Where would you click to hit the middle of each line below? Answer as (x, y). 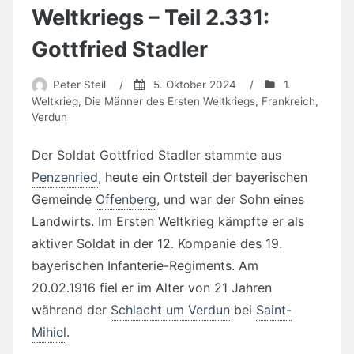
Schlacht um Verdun (170, 309)
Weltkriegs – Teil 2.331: (151, 17)
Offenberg (126, 199)
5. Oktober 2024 (194, 84)
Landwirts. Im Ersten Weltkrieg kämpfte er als (168, 221)
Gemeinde (64, 199)
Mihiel (49, 331)
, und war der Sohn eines (230, 199)
